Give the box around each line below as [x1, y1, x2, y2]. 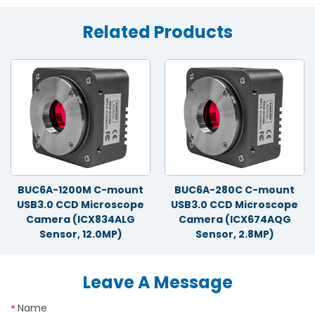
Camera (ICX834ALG [26, 212, 135, 227]
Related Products [82, 20, 233, 44]
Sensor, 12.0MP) [39, 227, 122, 242]
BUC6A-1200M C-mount [18, 183, 143, 198]
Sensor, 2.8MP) [195, 227, 274, 242]
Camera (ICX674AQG [178, 212, 291, 227]
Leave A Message [82, 271, 233, 295]
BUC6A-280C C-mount [174, 183, 295, 198]
